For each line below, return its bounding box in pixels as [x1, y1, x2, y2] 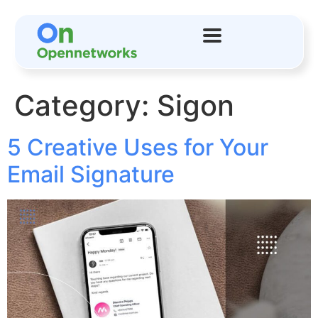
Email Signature [7, 160, 175, 188]
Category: [14, 88, 157, 123]
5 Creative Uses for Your [7, 133, 268, 161]
